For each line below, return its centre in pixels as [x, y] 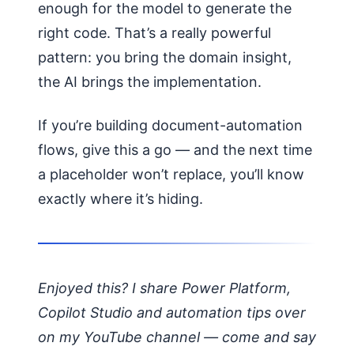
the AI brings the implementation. [150, 82]
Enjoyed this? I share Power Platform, [164, 288]
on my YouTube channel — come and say [177, 337]
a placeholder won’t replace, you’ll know [171, 175]
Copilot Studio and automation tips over [172, 313]
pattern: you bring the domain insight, [165, 58]
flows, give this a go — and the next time [175, 150]
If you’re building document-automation [170, 126]
